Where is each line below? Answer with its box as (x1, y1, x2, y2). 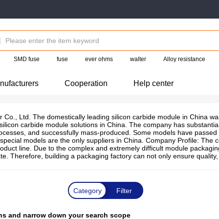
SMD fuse (13, 56, 40, 63)
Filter (116, 186, 132, 195)
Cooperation (65, 79, 108, 88)
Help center (133, 79, 174, 88)
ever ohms (85, 56, 113, 63)
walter (130, 56, 146, 63)
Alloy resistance (163, 56, 205, 63)
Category (73, 186, 102, 195)
